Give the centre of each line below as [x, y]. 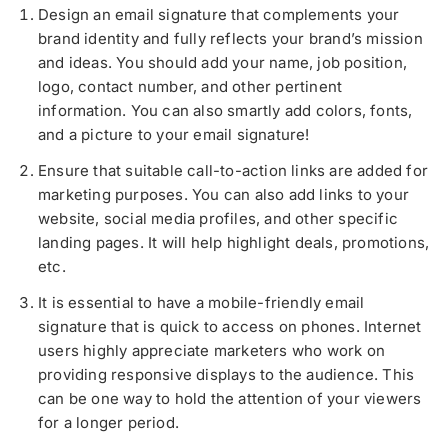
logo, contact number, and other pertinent [190, 87]
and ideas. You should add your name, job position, [223, 63]
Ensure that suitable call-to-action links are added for [233, 171]
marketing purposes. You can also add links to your [224, 195]
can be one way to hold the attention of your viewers [230, 399]
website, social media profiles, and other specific [218, 219]
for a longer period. [108, 423]
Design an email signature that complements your [219, 15]
